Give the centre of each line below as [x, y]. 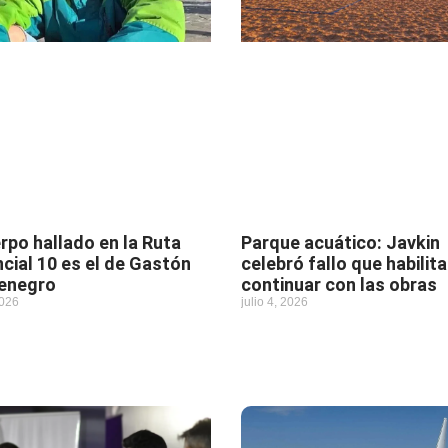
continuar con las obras [338, 285]
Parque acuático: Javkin [340, 243]
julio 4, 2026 [274, 302]
